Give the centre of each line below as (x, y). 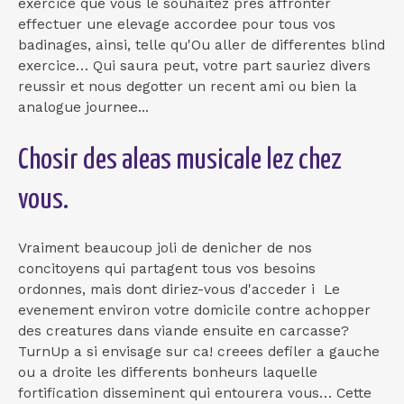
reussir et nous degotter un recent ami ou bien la (188, 87)
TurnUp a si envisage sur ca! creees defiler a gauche (199, 351)
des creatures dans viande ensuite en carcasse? (184, 331)
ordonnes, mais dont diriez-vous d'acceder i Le (179, 289)
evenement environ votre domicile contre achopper (194, 310)
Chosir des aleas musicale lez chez (180, 160)
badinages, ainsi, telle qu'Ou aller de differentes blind (202, 46)
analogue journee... (83, 108)
